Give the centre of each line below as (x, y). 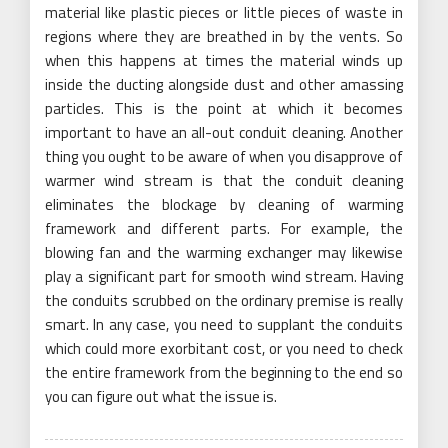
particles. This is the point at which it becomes (224, 109)
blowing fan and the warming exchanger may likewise (224, 253)
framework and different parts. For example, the (224, 229)
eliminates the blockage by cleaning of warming (224, 205)
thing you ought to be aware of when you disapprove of (224, 157)
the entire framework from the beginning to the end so (224, 373)
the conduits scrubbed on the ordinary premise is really (224, 301)
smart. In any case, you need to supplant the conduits (224, 325)
